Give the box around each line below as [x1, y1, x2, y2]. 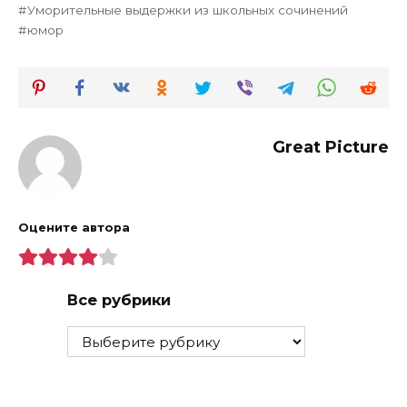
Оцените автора [18, 221, 130, 235]
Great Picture [273, 136, 389, 157]
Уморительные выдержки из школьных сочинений [27, 2, 349, 17]
